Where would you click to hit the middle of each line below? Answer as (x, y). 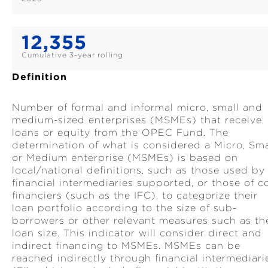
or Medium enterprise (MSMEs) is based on (125, 158)
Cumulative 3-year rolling (72, 55)
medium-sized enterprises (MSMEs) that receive (137, 120)
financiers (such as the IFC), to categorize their (135, 195)
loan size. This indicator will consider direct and (137, 233)
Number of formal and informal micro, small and (137, 107)
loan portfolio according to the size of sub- (124, 208)
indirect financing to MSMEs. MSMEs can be (126, 246)
